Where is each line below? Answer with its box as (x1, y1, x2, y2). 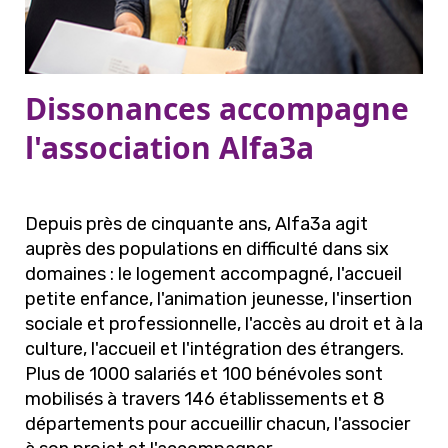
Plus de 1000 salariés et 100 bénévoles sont (25, 363, 383, 385)
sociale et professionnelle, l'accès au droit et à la (25, 313, 423, 335)
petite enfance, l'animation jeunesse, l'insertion (25, 288, 412, 310)
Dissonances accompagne (25, 88, 409, 129)
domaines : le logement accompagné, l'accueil (25, 263, 402, 285)
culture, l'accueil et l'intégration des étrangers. (25, 338, 404, 360)
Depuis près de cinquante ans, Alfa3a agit (25, 213, 368, 235)
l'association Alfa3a (25, 127, 314, 168)
